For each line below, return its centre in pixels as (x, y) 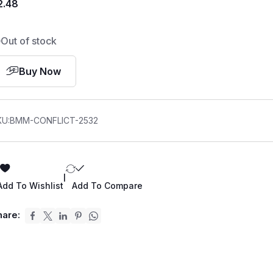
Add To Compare (108, 186)
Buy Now (40, 71)
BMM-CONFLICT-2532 (54, 120)
